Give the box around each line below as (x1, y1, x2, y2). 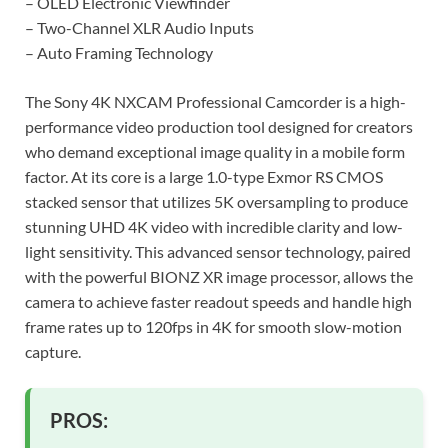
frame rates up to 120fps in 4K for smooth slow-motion (25, 316, 402, 336)
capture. (25, 341, 81, 361)
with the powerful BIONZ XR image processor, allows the (25, 266, 413, 286)
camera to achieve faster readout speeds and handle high (25, 291, 412, 311)
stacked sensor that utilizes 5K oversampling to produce (25, 191, 408, 211)
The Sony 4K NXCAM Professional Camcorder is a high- (25, 91, 406, 111)
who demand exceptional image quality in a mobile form (25, 141, 405, 161)
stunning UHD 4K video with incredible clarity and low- (25, 216, 403, 236)
